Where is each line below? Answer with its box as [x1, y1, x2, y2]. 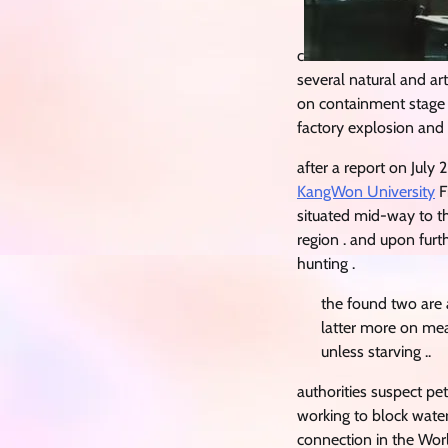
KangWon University [297, 181, 435, 201]
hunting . [297, 253, 355, 273]
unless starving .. [321, 341, 431, 361]
